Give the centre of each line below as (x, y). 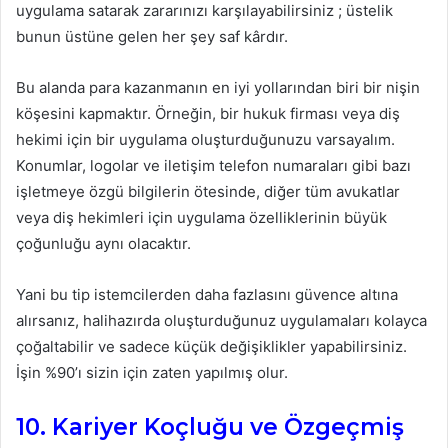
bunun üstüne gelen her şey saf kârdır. (152, 37)
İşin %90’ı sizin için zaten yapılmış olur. (152, 373)
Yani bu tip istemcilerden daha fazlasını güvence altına (207, 295)
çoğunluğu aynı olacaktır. (103, 244)
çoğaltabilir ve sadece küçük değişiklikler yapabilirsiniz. (211, 347)
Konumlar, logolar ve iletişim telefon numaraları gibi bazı (213, 166)
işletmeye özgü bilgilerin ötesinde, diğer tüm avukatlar (208, 192)
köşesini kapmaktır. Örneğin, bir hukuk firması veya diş (208, 114)
